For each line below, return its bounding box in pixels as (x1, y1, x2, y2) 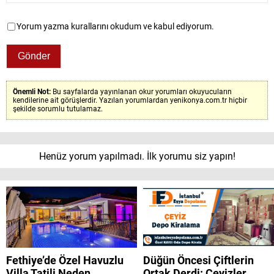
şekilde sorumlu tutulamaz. (13, 105, 103, 114)
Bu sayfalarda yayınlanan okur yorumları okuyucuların (53, 87, 232, 97)
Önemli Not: (13, 87, 53, 97)
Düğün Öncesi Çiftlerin (143, 254, 254, 267)
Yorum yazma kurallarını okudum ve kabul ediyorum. (17, 21, 214, 32)
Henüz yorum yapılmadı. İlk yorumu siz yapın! (39, 150, 235, 163)
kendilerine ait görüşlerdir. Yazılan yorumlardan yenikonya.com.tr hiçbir (13, 96, 247, 105)
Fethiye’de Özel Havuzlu (6, 254, 124, 267)
